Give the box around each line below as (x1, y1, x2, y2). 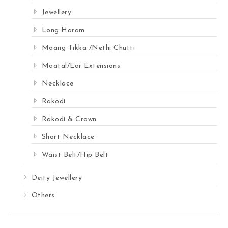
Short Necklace (41, 133, 95, 141)
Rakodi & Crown (41, 116, 97, 124)
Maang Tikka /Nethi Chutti (41, 44, 135, 52)
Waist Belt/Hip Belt (41, 151, 109, 159)
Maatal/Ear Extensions (41, 62, 121, 70)
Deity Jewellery (31, 174, 82, 182)
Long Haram (41, 26, 85, 35)
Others (31, 192, 55, 200)
